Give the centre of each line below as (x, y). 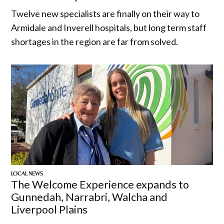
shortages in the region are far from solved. (95, 41)
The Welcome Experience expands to (100, 185)
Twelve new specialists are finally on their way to (105, 13)
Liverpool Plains (49, 210)
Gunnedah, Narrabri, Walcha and (89, 197)
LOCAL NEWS (27, 173)
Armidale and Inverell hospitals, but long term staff (109, 27)
